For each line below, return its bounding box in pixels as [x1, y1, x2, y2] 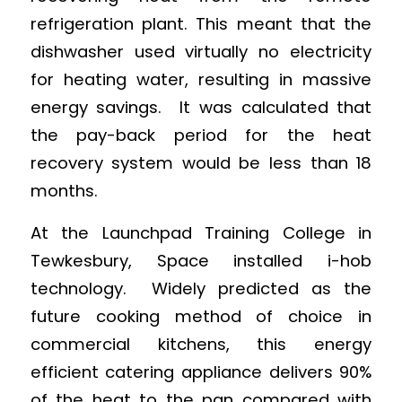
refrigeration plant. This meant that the [30, 12, 372, 35]
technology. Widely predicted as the [30, 276, 372, 300]
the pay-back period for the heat [30, 123, 372, 146]
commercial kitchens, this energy [30, 332, 372, 355]
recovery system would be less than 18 [30, 151, 372, 174]
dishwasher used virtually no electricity [30, 39, 372, 63]
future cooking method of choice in [30, 304, 372, 328]
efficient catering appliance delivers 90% [30, 360, 372, 383]
